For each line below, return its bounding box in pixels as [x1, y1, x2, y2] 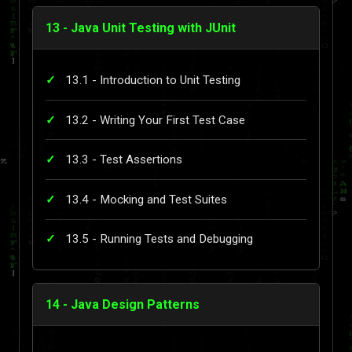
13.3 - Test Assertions [65, 152, 182, 167]
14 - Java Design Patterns [46, 297, 200, 313]
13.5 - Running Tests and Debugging [65, 232, 253, 247]
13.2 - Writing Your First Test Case [65, 112, 245, 127]
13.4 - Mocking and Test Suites [65, 192, 227, 207]
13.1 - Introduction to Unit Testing [65, 73, 240, 88]
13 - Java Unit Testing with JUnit [46, 20, 236, 36]
